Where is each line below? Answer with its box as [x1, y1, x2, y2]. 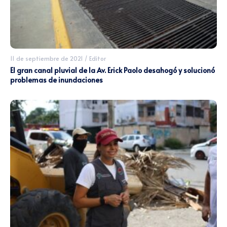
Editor [89, 54, 106, 63]
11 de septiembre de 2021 [10, 54, 83, 63]
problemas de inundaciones [10, 75, 103, 85]
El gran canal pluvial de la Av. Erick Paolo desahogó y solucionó [10, 65, 215, 75]
